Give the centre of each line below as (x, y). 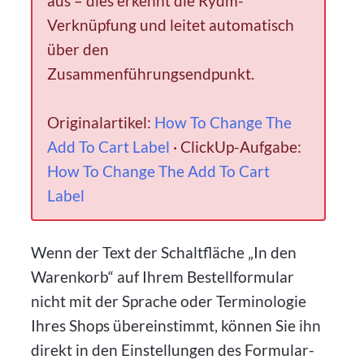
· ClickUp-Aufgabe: (236, 146)
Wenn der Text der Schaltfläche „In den (164, 252)
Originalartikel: (101, 122)
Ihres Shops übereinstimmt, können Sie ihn (176, 325)
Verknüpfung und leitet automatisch (171, 24)
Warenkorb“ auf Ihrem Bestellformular (163, 276)
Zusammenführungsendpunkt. (151, 73)
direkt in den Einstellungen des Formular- (173, 349)
